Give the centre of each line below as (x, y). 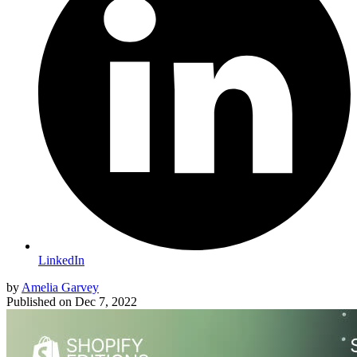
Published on (39, 302)
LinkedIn (61, 261)
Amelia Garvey (60, 288)
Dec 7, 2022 (106, 302)
